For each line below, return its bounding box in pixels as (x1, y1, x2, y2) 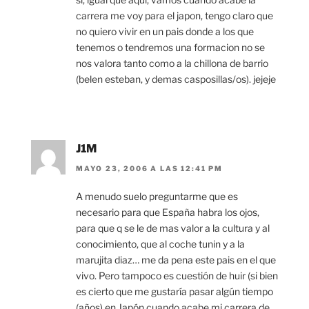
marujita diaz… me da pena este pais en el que (76, 253, 276, 266)
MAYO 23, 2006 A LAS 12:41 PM (76, 163, 223, 172)
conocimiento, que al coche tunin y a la (76, 237, 245, 250)
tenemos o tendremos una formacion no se (76, 41, 265, 54)
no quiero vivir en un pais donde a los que (76, 26, 254, 38)
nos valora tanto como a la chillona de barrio (76, 57, 268, 70)
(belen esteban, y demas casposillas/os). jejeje (76, 73, 276, 86)
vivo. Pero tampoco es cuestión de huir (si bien (76, 269, 278, 281)
